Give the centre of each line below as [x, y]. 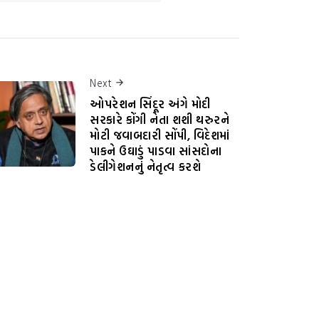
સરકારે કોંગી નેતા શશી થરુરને [159, 120]
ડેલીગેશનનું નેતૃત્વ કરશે [145, 167]
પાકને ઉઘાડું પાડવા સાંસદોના [156, 151]
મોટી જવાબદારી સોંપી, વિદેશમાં [160, 136]
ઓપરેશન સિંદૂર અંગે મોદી [150, 104]
